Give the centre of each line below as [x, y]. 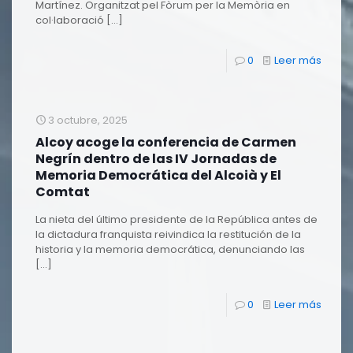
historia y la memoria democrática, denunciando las [170, 249]
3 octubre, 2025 [88, 120]
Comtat [63, 192]
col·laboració [70, 20]
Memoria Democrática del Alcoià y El [158, 175]
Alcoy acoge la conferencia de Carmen [166, 142]
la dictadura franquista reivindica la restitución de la [168, 234]
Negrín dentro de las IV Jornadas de [156, 159]
